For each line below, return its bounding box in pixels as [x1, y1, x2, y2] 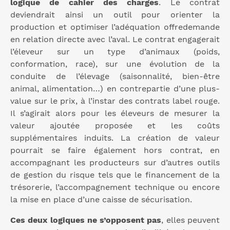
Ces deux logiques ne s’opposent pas [10, 215, 162, 225]
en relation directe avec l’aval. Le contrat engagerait [10, 34, 220, 45]
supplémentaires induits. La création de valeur [10, 133, 220, 143]
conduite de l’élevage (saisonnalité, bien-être [10, 71, 220, 82]
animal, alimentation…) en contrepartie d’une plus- [10, 84, 220, 94]
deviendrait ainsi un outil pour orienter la [10, 10, 220, 20]
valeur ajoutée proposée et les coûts [10, 121, 220, 131]
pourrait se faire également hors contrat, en [10, 145, 220, 156]
